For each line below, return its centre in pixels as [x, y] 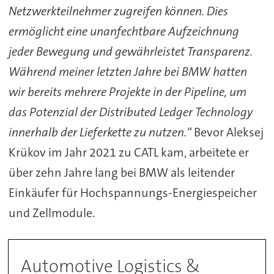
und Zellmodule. [51, 213]
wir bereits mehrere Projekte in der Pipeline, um [127, 92]
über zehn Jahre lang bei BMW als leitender [121, 173]
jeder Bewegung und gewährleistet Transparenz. [130, 52]
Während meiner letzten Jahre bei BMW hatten [128, 72]
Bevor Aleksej [228, 132]
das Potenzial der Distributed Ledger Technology [130, 112]
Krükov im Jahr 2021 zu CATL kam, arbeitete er [128, 153]
